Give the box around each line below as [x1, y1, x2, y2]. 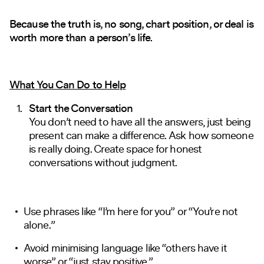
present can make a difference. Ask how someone [29, 127, 253, 143]
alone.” [24, 217, 55, 233]
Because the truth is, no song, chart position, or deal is [9, 16, 253, 32]
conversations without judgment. [29, 154, 177, 170]
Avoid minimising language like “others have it [24, 240, 227, 256]
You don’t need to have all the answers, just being [29, 114, 251, 130]
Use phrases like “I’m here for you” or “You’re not [24, 203, 238, 219]
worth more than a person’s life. [9, 29, 153, 46]
